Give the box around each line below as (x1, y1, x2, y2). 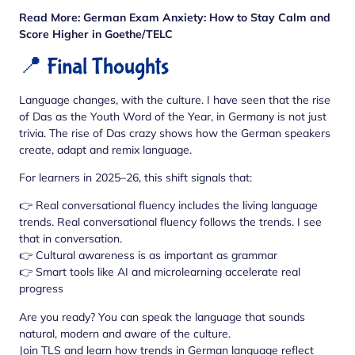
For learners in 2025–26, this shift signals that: (19, 170, 252, 185)
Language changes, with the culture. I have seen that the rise (19, 92, 330, 107)
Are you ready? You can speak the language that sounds (19, 309, 305, 324)
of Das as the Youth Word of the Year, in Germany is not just (19, 109, 326, 124)
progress (19, 281, 63, 296)
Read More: (19, 10, 83, 25)
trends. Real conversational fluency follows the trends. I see (19, 215, 322, 230)
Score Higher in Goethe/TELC (19, 27, 173, 42)
